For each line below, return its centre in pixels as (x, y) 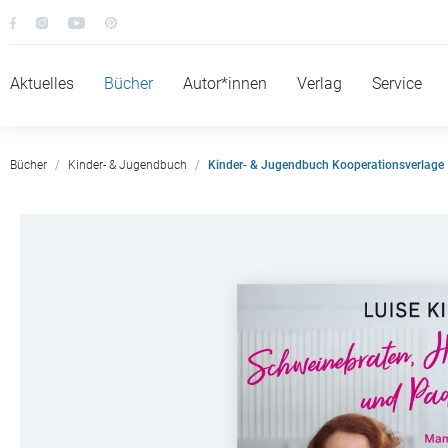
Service (397, 83)
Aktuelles (42, 83)
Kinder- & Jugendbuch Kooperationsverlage (326, 165)
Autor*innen (225, 83)
